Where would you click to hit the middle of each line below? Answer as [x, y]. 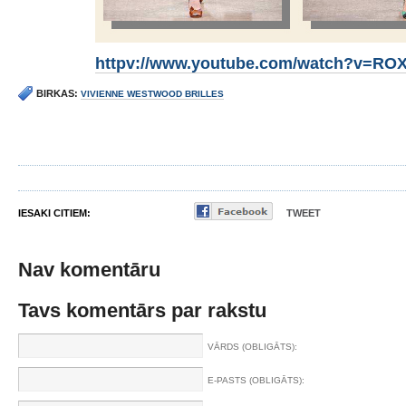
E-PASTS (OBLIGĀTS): [256, 380]
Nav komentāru [89, 270]
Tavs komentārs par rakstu [142, 310]
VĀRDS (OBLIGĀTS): [252, 347]
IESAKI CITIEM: [54, 213]
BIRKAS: [57, 93]
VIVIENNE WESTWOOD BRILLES [152, 94]
